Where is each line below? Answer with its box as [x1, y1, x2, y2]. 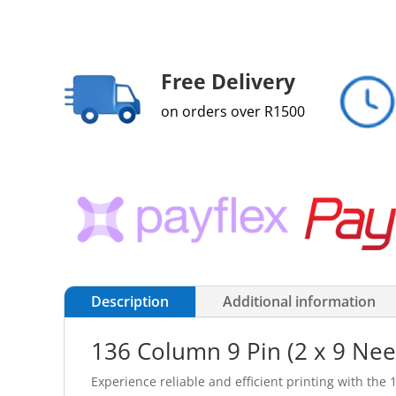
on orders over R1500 [161, 101, 305, 121]
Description [91, 292, 169, 312]
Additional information [223, 292, 376, 312]
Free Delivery [161, 66, 295, 95]
